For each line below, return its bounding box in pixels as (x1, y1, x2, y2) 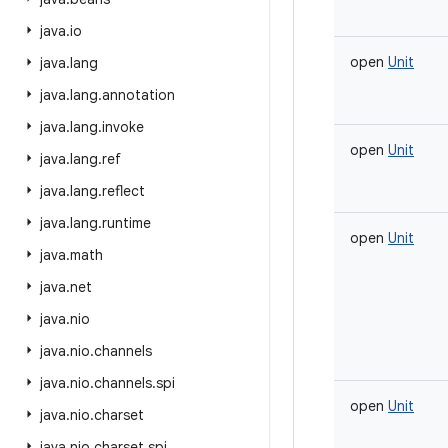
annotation (102, 86, 175, 104)
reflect (102, 182, 145, 200)
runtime (102, 214, 151, 232)
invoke (102, 118, 144, 136)
